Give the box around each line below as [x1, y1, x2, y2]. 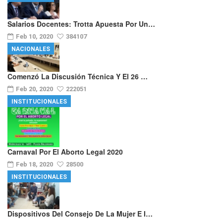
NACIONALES [11, 45, 50, 53]
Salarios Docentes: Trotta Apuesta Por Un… [7, 18, 155, 29]
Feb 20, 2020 [16, 85, 55, 93]
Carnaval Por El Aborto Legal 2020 [7, 146, 123, 157]
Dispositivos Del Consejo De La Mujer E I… [7, 209, 153, 219]
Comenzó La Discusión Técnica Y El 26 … [7, 71, 148, 81]
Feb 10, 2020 [16, 32, 55, 40]
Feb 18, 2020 [16, 160, 55, 168]
